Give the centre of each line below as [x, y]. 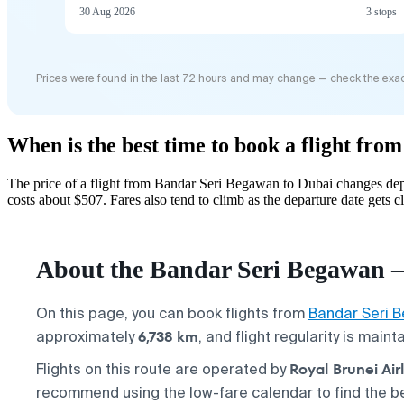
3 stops [381, 11]
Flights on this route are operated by [163, 369]
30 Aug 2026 [107, 11]
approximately [87, 336]
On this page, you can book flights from [172, 313]
